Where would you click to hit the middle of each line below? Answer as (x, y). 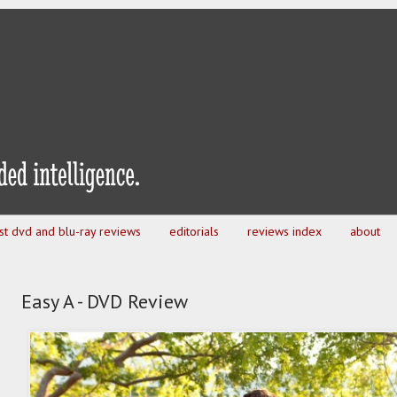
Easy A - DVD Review (105, 302)
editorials (194, 232)
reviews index (284, 232)
